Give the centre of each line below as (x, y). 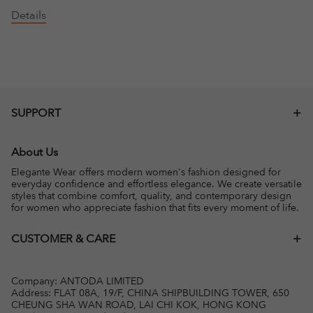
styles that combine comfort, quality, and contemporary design (151, 196)
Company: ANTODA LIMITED (78, 281)
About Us (35, 152)
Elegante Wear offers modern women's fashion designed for (146, 172)
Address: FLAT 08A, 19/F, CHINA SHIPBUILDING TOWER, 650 (150, 293)
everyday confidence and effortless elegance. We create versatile (156, 184)
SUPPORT (36, 113)
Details (29, 15)
